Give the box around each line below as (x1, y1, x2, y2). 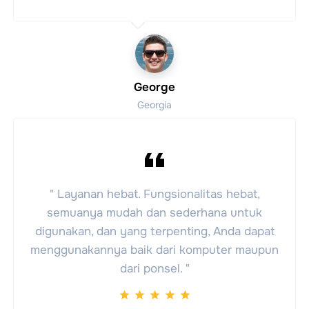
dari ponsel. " (119, 261, 190, 276)
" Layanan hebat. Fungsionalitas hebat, (49, 186, 260, 201)
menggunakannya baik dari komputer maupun (30, 242, 279, 257)
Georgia (137, 98, 172, 111)
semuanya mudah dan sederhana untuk (47, 205, 262, 220)
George (134, 79, 175, 94)
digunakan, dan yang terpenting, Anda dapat (34, 223, 275, 239)
